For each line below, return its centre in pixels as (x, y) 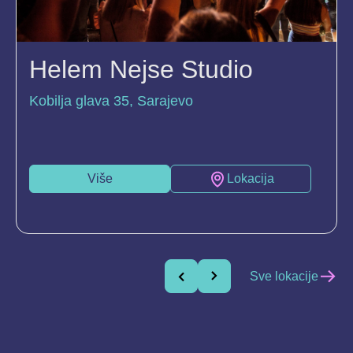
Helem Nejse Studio (141, 70)
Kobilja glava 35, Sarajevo (111, 101)
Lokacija (250, 179)
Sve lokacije (284, 276)
